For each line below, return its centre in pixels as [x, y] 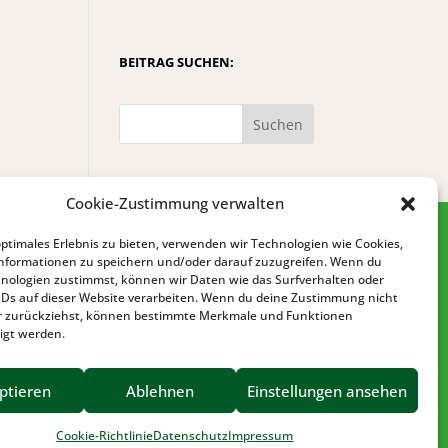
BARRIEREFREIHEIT [325, 400]
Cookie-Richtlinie [105, 435]
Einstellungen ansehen [326, 390]
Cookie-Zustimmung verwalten [174, 203]
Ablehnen [159, 390]
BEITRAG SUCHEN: [177, 62]
